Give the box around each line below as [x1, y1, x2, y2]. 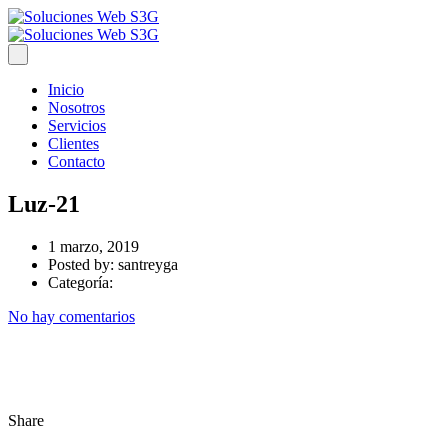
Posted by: [48, 255, 118, 273]
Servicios [48, 117, 106, 134]
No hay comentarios [8, 307, 135, 325]
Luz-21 [8, 190, 80, 217]
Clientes [48, 135, 99, 152]
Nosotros [48, 99, 105, 116]
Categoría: [48, 273, 113, 291]
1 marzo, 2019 [48, 237, 139, 255]
